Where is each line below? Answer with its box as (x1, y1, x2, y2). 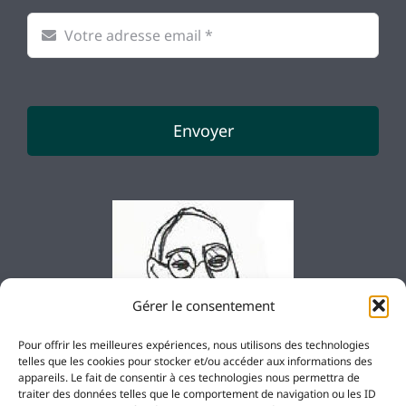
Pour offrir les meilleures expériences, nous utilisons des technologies (18, 337, 370, 353)
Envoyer (172, 119, 234, 141)
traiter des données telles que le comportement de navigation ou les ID (18, 386, 376, 401)
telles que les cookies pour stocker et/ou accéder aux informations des (18, 353, 372, 369)
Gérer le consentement (131, 296, 275, 314)
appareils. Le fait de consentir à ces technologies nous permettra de (18, 370, 360, 385)
